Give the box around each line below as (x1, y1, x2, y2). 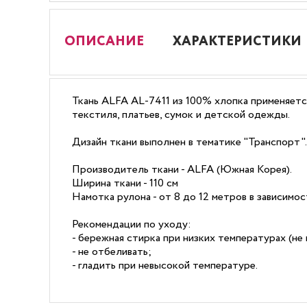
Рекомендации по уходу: (72, 217, 191, 232)
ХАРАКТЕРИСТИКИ (173, 32, 302, 51)
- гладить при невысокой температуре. (72, 258, 258, 273)
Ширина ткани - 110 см (72, 175, 178, 191)
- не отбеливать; (72, 244, 151, 260)
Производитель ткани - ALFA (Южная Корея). (72, 162, 292, 177)
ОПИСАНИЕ (64, 32, 144, 51)
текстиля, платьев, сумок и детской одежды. (72, 107, 290, 123)
